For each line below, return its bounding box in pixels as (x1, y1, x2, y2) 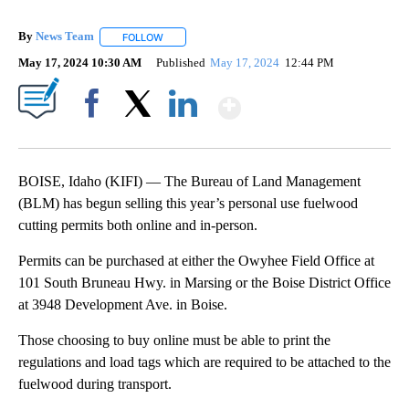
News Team (36, 29, 94, 44)
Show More (239, 83, 384, 117)
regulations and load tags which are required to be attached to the (18, 353, 391, 370)
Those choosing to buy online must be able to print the (18, 331, 330, 348)
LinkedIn (162, 127, 204, 142)
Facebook (70, 127, 121, 142)
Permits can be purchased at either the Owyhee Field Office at (18, 252, 374, 268)
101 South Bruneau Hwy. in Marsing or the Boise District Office (18, 274, 391, 290)
